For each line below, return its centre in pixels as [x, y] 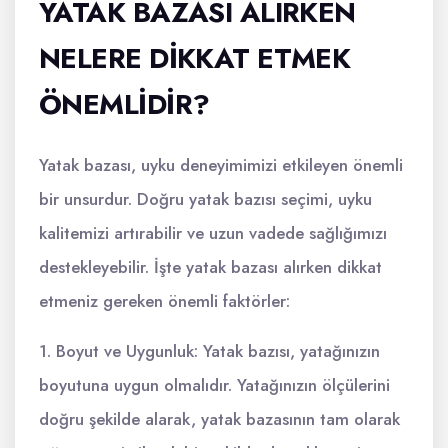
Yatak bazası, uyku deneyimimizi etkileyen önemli [221, 164]
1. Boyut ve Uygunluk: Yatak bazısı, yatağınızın [209, 350]
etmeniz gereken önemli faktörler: [164, 300]
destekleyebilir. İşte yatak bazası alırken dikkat [210, 266]
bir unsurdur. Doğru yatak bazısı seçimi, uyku [205, 198]
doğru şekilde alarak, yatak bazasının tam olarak [219, 418]
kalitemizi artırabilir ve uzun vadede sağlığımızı [213, 232]
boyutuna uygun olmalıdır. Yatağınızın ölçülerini [214, 384]
